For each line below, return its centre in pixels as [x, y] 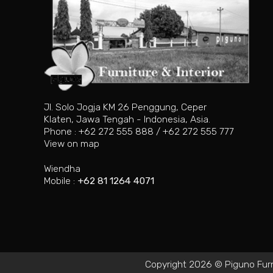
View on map [72, 144]
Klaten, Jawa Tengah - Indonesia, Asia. [127, 119]
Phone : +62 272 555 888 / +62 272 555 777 [139, 132]
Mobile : [61, 180]
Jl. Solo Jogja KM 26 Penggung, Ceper [125, 107]
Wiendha [62, 168]
